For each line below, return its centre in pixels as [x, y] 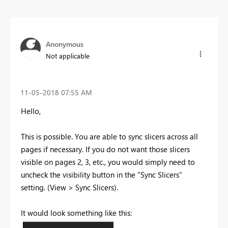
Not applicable [68, 56]
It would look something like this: [76, 212]
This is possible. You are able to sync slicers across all [109, 136]
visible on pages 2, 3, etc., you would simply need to [108, 162]
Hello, [31, 111]
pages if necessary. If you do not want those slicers [105, 149]
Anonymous [65, 44]
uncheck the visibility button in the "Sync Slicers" [102, 174]
